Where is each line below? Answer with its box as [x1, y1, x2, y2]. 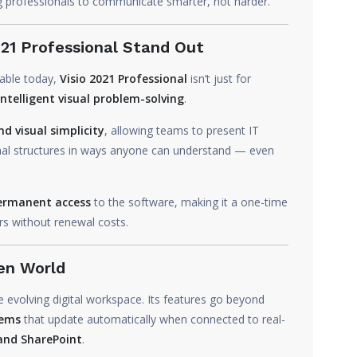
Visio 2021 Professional [60, 71, 187, 86]
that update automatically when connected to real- [21, 312, 285, 327]
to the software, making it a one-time [91, 194, 288, 210]
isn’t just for [187, 71, 251, 86]
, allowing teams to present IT [104, 123, 259, 138]
